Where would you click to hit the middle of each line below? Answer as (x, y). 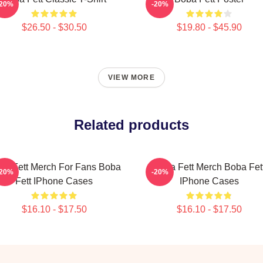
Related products (131, 125)
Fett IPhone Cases (54, 181)
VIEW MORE (131, 77)
